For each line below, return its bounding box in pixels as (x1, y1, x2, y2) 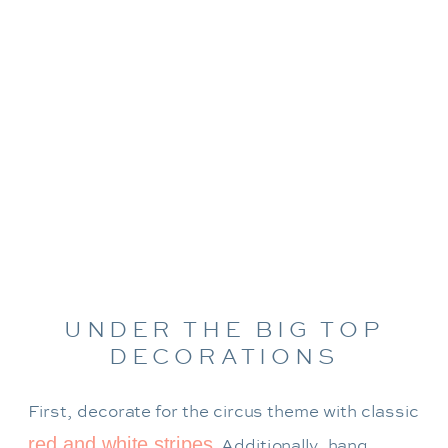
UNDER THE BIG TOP (64, 314, 384, 345)
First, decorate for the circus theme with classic (28, 400, 419, 424)
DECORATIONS (109, 340, 339, 372)
